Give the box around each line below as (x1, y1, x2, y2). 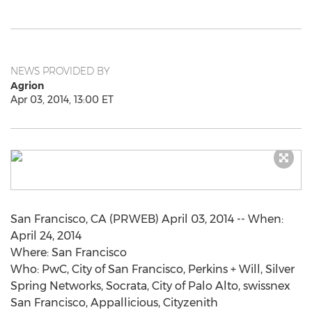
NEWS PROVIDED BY (10, 65, 110, 77)
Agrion (10, 79, 44, 92)
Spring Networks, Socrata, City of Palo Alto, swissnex (10, 279, 290, 292)
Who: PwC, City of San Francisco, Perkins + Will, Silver (10, 263, 295, 276)
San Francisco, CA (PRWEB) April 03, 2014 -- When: (10, 212, 283, 226)
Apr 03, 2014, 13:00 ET (10, 93, 114, 106)
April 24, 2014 (10, 229, 81, 242)
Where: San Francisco (10, 246, 127, 259)
